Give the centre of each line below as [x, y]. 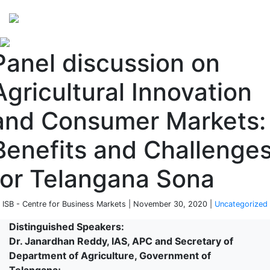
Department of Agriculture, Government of [110, 256]
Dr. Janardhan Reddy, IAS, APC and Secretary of [121, 241]
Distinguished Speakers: [67, 227]
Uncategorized [241, 204]
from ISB [187, 25]
